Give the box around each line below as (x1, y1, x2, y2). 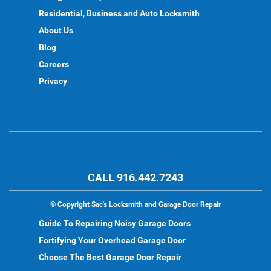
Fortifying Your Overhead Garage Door (39, 235, 186, 245)
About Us (39, 25, 73, 35)
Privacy (39, 76, 67, 86)
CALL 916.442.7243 (88, 171, 183, 184)
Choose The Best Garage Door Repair (39, 252, 181, 262)
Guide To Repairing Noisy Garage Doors (39, 218, 191, 228)
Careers (39, 59, 69, 69)
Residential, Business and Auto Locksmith (39, 8, 200, 18)
